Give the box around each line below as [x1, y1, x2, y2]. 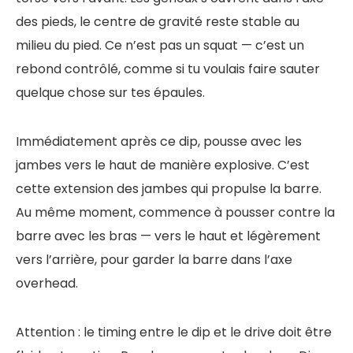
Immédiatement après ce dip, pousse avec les [16, 132, 302, 151]
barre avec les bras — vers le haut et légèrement [16, 227, 321, 246]
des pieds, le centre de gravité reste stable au [16, 13, 299, 32]
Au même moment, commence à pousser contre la [16, 203, 335, 222]
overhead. [16, 274, 78, 293]
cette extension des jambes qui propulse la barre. [16, 180, 321, 199]
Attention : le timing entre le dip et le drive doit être [16, 323, 332, 342]
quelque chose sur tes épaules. [16, 84, 205, 102]
